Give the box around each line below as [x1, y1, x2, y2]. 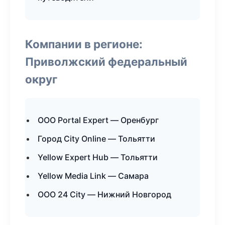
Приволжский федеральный [25, 55, 187, 68]
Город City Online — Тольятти [38, 134, 155, 144]
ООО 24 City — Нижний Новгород [38, 189, 171, 199]
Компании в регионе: [25, 37, 143, 51]
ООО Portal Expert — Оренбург [38, 115, 159, 125]
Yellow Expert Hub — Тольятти [38, 152, 158, 162]
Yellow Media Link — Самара [38, 171, 149, 181]
